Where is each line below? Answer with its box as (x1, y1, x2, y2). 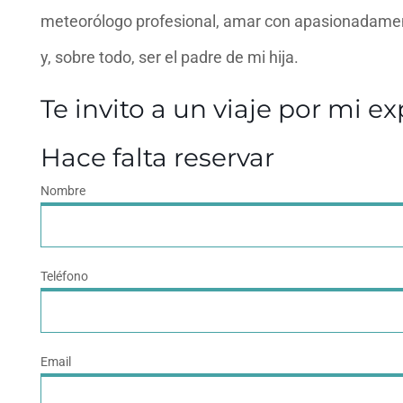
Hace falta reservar (40, 142, 274, 173)
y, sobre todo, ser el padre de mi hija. (40, 48, 299, 67)
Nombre (40, 184, 85, 198)
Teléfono (40, 269, 88, 283)
